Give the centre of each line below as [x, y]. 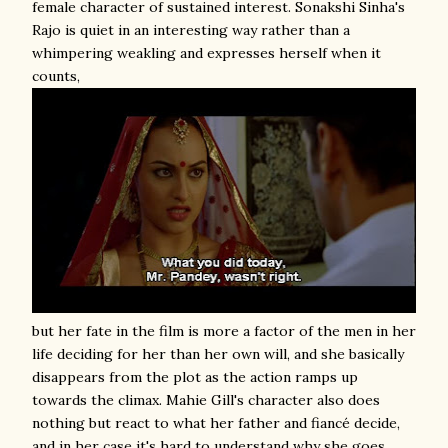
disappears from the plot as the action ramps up [195, 377]
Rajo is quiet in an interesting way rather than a [191, 30]
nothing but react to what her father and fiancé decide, [216, 423]
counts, [56, 76]
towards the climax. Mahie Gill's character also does [206, 400]
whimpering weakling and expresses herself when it [206, 53]
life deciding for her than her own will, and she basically [218, 354]
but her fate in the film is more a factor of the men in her [224, 331]
